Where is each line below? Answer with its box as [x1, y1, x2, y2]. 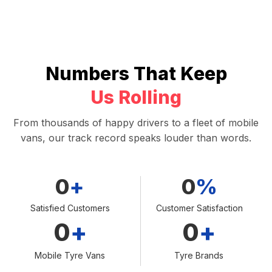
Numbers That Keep [45, 62, 227, 84]
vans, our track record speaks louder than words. [21, 131, 251, 144]
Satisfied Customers [30, 202, 110, 213]
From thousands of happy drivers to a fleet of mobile [13, 116, 259, 129]
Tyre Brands [174, 250, 223, 260]
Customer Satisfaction [155, 202, 243, 213]
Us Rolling [90, 86, 182, 108]
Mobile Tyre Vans [35, 250, 105, 260]
